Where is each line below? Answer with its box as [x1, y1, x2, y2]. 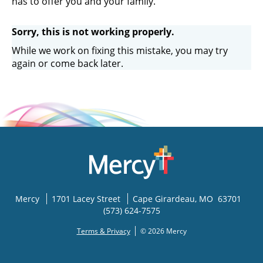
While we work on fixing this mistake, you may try [12, 44, 228, 57]
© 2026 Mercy [140, 226, 187, 237]
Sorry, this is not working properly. [12, 25, 174, 38]
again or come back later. [12, 57, 123, 70]
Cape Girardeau [132, 193, 195, 205]
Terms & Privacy [76, 226, 130, 237]
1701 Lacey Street [51, 193, 120, 205]
